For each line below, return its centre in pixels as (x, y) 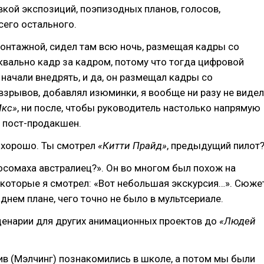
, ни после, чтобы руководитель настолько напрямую (139, 108)
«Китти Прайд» (132, 146)
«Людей (237, 221)
